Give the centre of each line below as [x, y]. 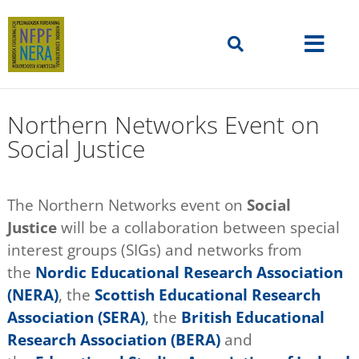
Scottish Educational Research [207, 295]
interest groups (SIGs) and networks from [154, 250]
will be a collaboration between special [200, 228]
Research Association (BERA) [113, 340]
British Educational [252, 317]
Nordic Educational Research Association [189, 272]
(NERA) [32, 295]
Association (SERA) [76, 317]
